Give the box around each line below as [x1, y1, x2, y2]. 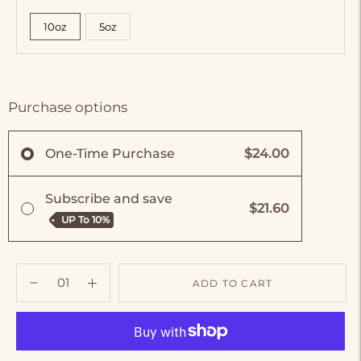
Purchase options [8, 99, 127, 116]
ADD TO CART [192, 276, 273, 289]
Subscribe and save [45, 191, 172, 207]
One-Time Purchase [45, 146, 175, 162]
